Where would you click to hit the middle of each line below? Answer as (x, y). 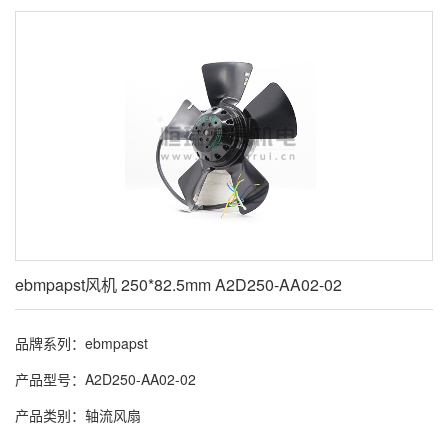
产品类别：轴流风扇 (78, 415)
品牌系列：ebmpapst (81, 343)
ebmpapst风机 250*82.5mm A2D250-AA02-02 (178, 284)
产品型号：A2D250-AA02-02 (105, 379)
